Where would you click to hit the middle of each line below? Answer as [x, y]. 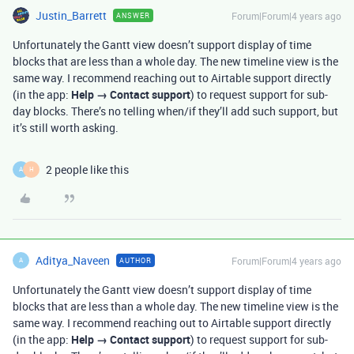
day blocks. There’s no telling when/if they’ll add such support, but [175, 111]
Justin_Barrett [71, 15]
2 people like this [87, 169]
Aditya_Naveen [73, 260]
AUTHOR [136, 260]
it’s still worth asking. [66, 127]
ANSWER [133, 15]
